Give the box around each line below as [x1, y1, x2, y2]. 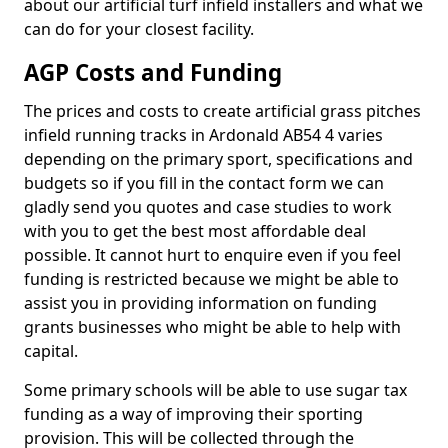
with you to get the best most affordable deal [24, 220, 366, 242]
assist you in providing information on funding [24, 292, 377, 314]
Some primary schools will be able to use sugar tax [24, 379, 407, 401]
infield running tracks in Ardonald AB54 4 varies [24, 124, 383, 146]
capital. [24, 340, 78, 362]
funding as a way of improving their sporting [24, 403, 363, 425]
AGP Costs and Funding [24, 57, 282, 88]
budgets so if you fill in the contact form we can [24, 172, 384, 194]
